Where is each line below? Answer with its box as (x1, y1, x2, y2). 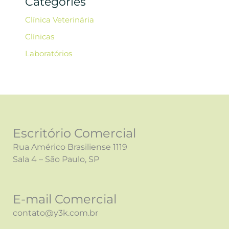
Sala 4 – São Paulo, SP (13, 154, 99, 165)
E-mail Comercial (13, 192, 117, 207)
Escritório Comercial (13, 126, 136, 141)
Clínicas (25, 32, 55, 41)
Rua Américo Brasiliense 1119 (13, 142, 127, 152)
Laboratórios (25, 49, 73, 58)
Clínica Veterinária (25, 15, 95, 25)
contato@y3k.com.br (13, 208, 98, 218)
